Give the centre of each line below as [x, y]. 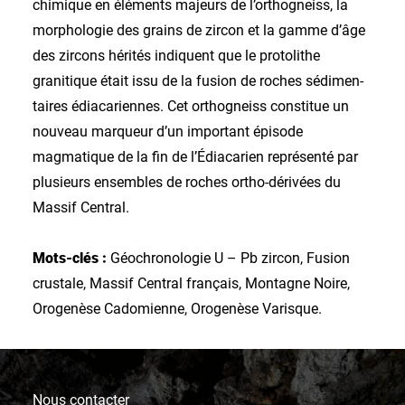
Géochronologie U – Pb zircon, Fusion [228, 258]
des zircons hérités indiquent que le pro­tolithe [176, 56]
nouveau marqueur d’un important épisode [168, 132]
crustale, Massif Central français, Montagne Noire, [191, 283]
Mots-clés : [70, 258]
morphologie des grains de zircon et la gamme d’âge [199, 30]
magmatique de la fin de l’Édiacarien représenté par [195, 157]
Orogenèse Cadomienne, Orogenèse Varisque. [177, 309]
